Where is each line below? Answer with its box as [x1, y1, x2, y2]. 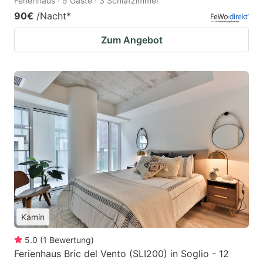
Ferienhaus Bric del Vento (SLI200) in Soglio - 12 [14, 248, 229, 260]
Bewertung [49, 235, 91, 245]
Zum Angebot [100, 34, 163, 46]
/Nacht [36, 10, 66, 22]
